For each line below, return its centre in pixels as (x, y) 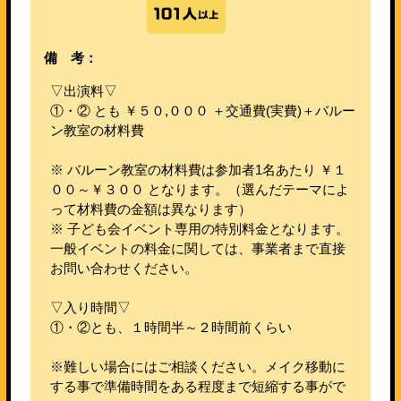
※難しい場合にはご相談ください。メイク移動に (197, 366)
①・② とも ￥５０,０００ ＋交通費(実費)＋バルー (202, 110)
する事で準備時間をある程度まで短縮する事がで (197, 386)
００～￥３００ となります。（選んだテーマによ (199, 189)
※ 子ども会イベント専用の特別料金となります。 (199, 228)
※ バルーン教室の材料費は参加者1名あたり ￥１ (198, 169)
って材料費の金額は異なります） (150, 209)
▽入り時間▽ (90, 307)
